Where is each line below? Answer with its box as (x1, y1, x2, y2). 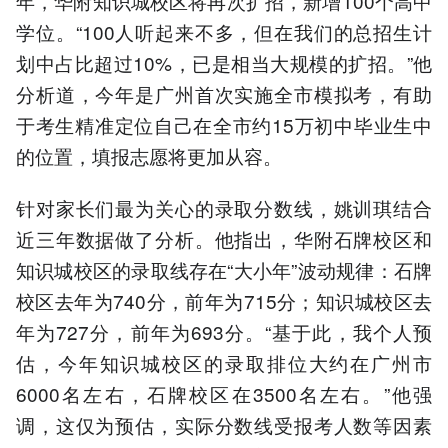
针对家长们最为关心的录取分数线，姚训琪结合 (16, 193, 432, 221)
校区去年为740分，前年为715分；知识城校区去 (16, 286, 432, 314)
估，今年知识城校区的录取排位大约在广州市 (16, 348, 432, 376)
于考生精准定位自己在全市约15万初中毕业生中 (16, 110, 432, 138)
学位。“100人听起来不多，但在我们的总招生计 (16, 17, 432, 45)
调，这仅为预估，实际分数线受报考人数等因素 (16, 410, 432, 438)
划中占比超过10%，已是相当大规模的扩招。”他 (16, 48, 432, 76)
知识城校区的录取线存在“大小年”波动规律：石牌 (16, 255, 432, 283)
